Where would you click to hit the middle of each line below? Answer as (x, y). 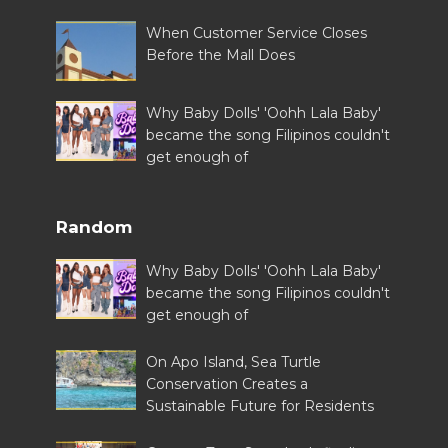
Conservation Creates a (227, 383)
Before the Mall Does (221, 54)
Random (94, 226)
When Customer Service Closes (257, 32)
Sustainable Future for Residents (260, 405)
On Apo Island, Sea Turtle (234, 361)
